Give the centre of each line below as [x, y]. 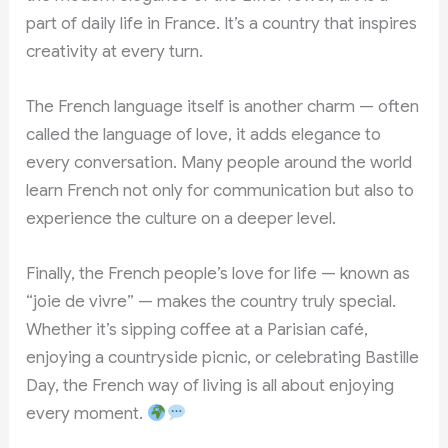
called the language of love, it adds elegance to [204, 134]
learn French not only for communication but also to [220, 190]
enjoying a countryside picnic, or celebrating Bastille [223, 358]
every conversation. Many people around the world [219, 162]
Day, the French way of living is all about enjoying [210, 386]
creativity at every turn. [115, 51]
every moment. [87, 414]
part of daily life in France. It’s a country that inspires [222, 23]
